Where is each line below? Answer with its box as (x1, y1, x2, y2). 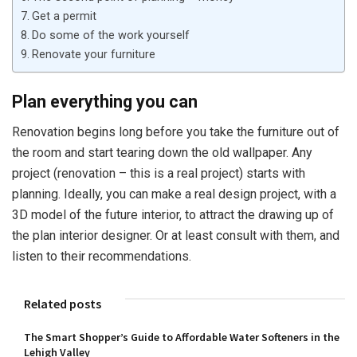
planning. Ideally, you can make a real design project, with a (12, 186, 336, 202)
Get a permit (31, 9, 96, 23)
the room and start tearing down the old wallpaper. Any (12, 145, 312, 161)
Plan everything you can (12, 91, 198, 112)
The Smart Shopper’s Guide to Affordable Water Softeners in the (24, 330, 339, 345)
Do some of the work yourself (31, 28, 193, 42)
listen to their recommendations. (12, 249, 191, 265)
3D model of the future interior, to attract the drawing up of (12, 207, 334, 223)
